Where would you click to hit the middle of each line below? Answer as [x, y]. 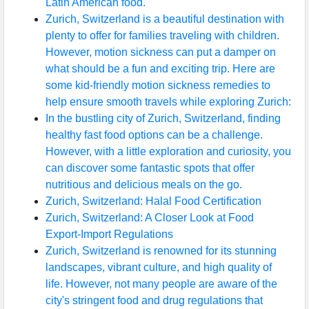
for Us [43, 196]
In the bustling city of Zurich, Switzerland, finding [163, 118]
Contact [41, 91]
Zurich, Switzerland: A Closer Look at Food [150, 218]
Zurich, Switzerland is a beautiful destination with [165, 19]
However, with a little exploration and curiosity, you [168, 151]
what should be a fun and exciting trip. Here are [160, 69]
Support [41, 40]
